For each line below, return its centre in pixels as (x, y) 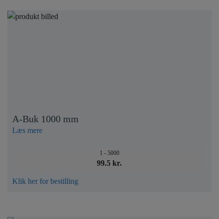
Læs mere (27, 130)
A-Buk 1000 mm (45, 119)
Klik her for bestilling (45, 181)
